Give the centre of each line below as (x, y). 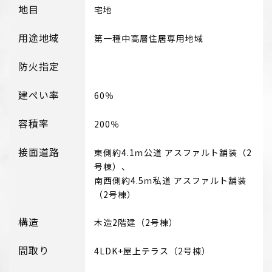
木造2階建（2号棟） (136, 222)
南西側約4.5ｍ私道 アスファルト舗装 (170, 180)
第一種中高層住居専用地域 (149, 38)
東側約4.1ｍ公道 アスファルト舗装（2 (173, 152)
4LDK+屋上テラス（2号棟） (152, 251)
